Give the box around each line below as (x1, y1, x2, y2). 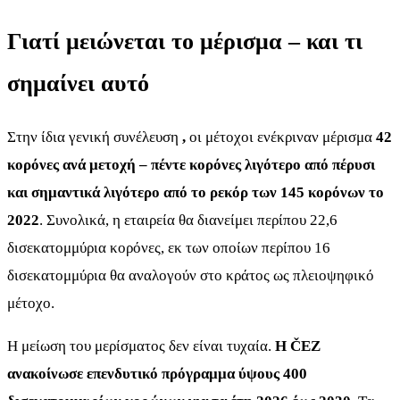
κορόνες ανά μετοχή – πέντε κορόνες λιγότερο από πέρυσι (7, 155, 375, 173)
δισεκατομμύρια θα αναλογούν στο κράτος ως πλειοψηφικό (7, 266, 374, 284)
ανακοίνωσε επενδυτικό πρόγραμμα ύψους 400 (7, 364, 307, 382)
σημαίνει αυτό (7, 70, 149, 96)
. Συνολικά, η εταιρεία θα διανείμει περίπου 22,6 (39, 211, 337, 229)
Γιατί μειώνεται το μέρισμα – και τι (7, 28, 362, 54)
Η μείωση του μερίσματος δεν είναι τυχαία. (7, 337, 275, 354)
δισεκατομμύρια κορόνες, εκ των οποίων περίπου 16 (7, 238, 330, 256)
